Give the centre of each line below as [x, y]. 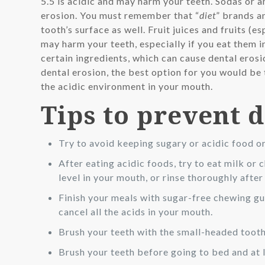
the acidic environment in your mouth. [127, 86]
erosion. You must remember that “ [120, 15]
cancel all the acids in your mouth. [136, 211]
